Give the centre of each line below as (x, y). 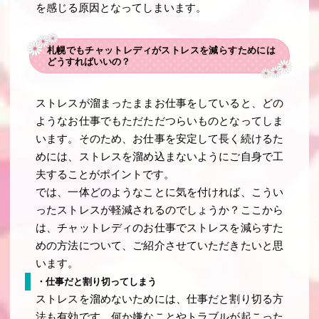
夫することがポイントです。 (105, 175)
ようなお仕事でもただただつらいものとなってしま (159, 121)
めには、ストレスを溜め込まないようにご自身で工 (159, 157)
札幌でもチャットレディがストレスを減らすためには (161, 51)
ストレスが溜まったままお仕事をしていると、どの (159, 104)
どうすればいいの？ (88, 62)
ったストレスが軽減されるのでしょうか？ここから (159, 210)
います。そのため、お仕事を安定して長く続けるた (159, 139)
